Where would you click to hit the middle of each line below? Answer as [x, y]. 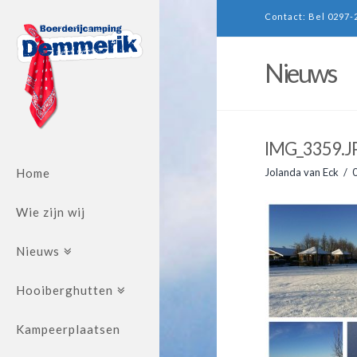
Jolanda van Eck [302, 172]
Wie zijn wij [51, 212]
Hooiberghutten [65, 290]
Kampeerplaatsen [68, 329]
